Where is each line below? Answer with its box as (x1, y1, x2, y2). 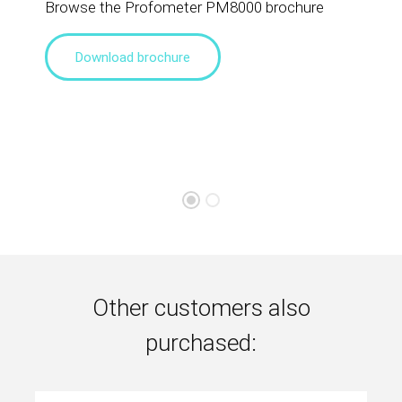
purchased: (145, 329, 257, 357)
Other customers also (92, 294, 310, 322)
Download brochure (74, 48, 191, 66)
